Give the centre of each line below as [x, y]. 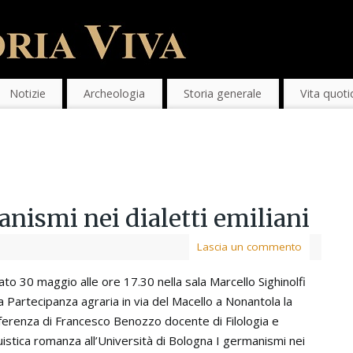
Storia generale [223, 94]
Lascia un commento [249, 247]
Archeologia [115, 94]
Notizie [27, 94]
